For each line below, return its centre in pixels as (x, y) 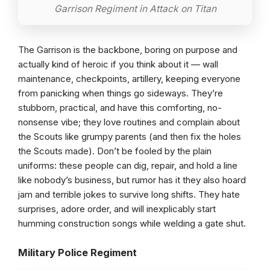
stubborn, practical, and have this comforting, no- (120, 107)
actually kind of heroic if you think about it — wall (118, 64)
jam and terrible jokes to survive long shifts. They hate (129, 194)
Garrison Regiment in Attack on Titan (135, 8)
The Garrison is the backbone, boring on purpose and (128, 49)
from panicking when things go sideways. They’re (121, 93)
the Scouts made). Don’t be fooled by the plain (115, 151)
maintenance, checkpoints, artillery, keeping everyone (129, 78)
